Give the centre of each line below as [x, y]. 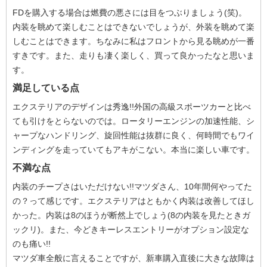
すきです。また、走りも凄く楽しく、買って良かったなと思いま [133, 55]
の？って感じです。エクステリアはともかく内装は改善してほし [133, 201]
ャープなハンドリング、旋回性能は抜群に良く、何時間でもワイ [133, 135]
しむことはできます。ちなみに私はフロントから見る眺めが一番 [133, 41]
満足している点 [46, 88]
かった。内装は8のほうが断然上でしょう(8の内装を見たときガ [131, 215]
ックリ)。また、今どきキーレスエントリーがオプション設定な [131, 229]
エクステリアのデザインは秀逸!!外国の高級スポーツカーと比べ [132, 107]
